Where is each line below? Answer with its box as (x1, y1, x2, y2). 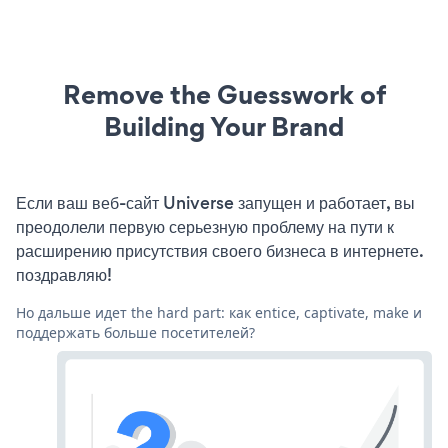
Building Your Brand (104, 107, 344, 145)
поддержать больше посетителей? (16, 322, 255, 342)
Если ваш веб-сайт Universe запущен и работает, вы (16, 190, 415, 215)
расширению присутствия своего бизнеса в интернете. (16, 238, 423, 263)
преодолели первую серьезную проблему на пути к (16, 214, 394, 239)
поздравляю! (16, 262, 112, 287)
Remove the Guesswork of (62, 75, 386, 113)
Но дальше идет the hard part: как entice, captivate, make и (16, 302, 422, 322)
